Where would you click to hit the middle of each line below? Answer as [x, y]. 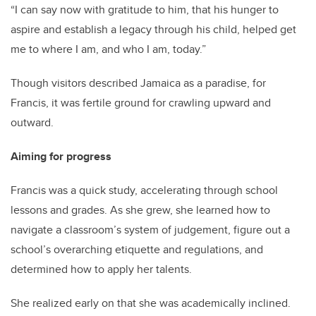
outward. [32, 123]
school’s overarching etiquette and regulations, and [137, 250]
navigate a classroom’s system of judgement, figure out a [150, 230]
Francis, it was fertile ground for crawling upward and [141, 103]
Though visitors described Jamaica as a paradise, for [138, 83]
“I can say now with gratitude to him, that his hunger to [145, 10]
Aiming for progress [61, 157]
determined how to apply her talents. [103, 269]
